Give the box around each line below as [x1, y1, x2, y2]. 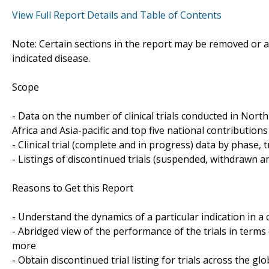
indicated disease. [12, 51, 90, 65]
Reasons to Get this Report [12, 181, 133, 195]
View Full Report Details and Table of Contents [12, 8, 222, 22]
